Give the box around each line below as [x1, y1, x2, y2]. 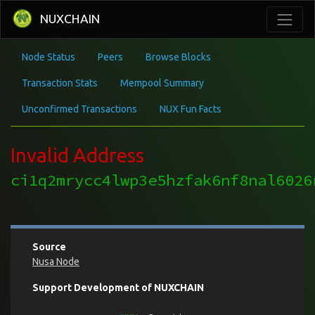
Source [32, 240, 66, 252]
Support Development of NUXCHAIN [32, 281, 204, 293]
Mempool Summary [120, 77, 204, 89]
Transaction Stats [22, 77, 98, 89]
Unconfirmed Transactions [22, 103, 137, 115]
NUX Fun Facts [160, 103, 221, 115]
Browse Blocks [146, 51, 211, 63]
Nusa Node [32, 255, 79, 267]
